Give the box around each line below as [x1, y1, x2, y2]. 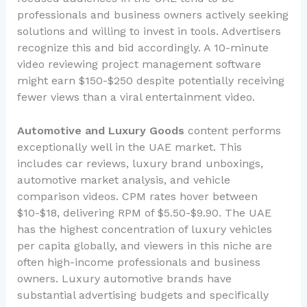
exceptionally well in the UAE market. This [16, 140, 242, 154]
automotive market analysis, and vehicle [16, 173, 230, 187]
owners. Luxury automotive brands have [16, 272, 232, 286]
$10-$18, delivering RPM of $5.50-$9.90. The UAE [16, 206, 271, 220]
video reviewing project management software [16, 57, 261, 71]
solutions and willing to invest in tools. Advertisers [16, 24, 281, 38]
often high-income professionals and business [16, 256, 260, 269]
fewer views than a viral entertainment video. [16, 90, 255, 103]
